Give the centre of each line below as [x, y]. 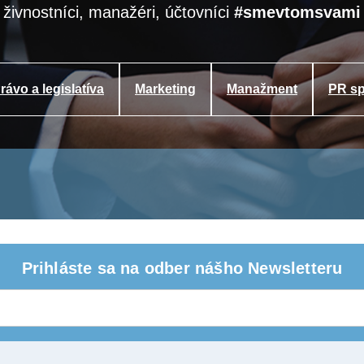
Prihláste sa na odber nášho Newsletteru [182, 268]
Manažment [262, 89]
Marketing [165, 89]
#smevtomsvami [297, 12]
